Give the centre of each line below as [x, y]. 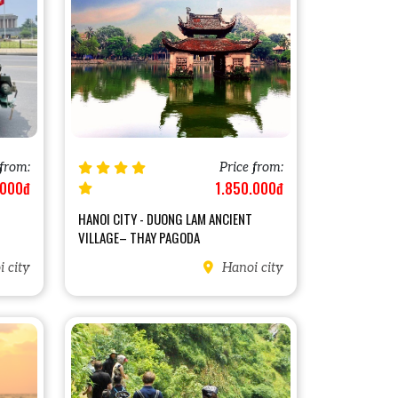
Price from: [251, 167]
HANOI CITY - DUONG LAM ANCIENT [165, 218]
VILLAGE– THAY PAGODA [139, 237]
